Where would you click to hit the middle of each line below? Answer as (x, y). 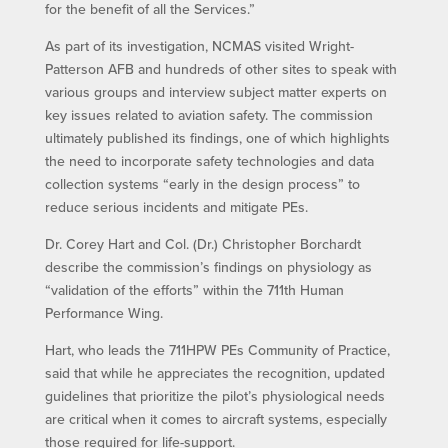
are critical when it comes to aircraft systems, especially (215, 419)
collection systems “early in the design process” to (202, 184)
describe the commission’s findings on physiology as (208, 267)
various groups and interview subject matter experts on (215, 92)
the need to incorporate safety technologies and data (209, 161)
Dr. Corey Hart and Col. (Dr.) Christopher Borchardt (202, 244)
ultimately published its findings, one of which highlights (217, 138)
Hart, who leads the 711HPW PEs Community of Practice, (217, 350)
